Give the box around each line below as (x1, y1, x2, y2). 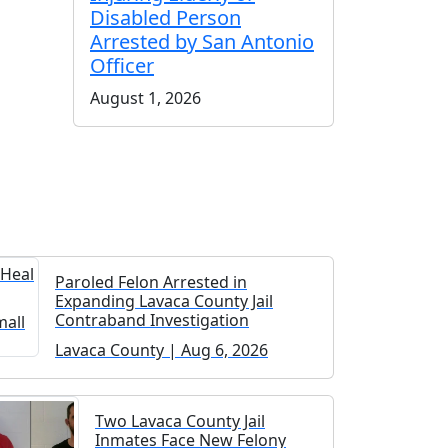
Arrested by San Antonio (90, 27, 314, 55)
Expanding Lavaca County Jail (55, 289, 273, 312)
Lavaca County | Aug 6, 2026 (55, 338, 268, 361)
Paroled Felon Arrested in (55, 270, 247, 293)
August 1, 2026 (90, 86, 201, 109)
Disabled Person (90, 3, 241, 31)
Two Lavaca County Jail (95, 409, 265, 432)
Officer (90, 51, 154, 79)
